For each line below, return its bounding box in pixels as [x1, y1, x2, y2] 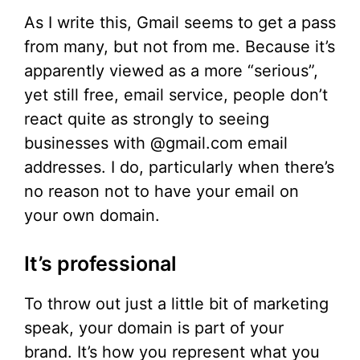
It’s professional [24, 252, 177, 276]
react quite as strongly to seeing [24, 109, 269, 129]
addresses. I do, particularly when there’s [24, 157, 334, 178]
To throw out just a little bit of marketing [24, 294, 329, 314]
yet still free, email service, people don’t [24, 85, 328, 105]
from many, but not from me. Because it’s [24, 37, 335, 57]
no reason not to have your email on [24, 182, 299, 202]
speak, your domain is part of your [24, 318, 284, 338]
